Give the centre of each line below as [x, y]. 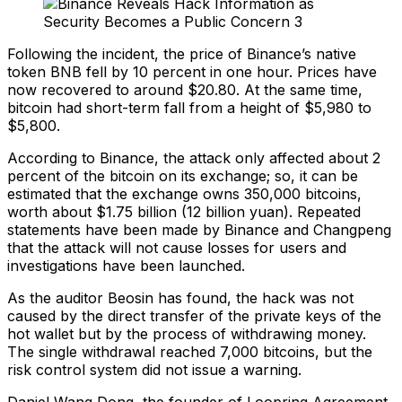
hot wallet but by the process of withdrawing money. [187, 334]
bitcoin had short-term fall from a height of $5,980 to [189, 108]
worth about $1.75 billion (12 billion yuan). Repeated [184, 212]
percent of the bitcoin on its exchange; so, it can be [183, 176]
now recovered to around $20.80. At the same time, [185, 90]
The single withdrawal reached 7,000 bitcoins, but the [190, 352]
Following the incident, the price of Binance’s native [182, 54]
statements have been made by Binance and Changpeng [199, 230]
